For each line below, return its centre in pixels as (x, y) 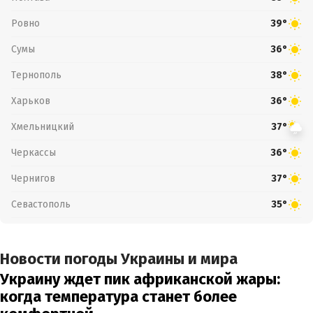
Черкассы (34, 152)
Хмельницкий (43, 126)
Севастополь (41, 204)
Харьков (31, 101)
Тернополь (36, 75)
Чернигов (33, 178)
